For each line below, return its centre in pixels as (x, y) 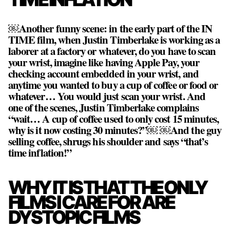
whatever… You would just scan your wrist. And (107, 96)
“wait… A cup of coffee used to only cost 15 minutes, (114, 118)
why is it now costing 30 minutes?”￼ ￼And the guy (115, 130)
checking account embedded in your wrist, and (103, 73)
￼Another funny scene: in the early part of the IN (110, 28)
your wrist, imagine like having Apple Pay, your (104, 62)
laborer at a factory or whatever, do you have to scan (112, 51)
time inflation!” (40, 152)
